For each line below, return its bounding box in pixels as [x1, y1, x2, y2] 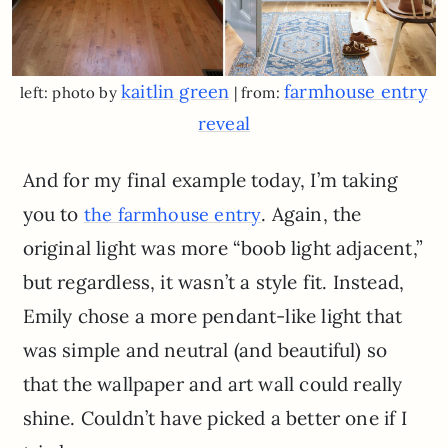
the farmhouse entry [83, 202, 262, 226]
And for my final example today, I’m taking [22, 167, 399, 192]
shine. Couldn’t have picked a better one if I [22, 405, 407, 430]
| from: [229, 83, 284, 103]
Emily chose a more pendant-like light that [22, 303, 403, 328]
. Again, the [261, 201, 362, 226]
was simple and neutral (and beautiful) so [22, 337, 387, 362]
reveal [197, 112, 251, 136]
